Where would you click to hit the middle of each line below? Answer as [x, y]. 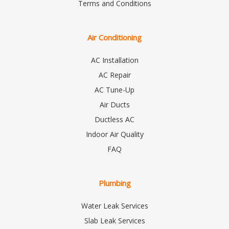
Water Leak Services [114, 205]
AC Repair [114, 75]
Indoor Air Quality [114, 134]
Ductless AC [114, 119]
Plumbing [114, 183]
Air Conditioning [114, 37]
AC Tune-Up [114, 89]
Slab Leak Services [114, 220]
